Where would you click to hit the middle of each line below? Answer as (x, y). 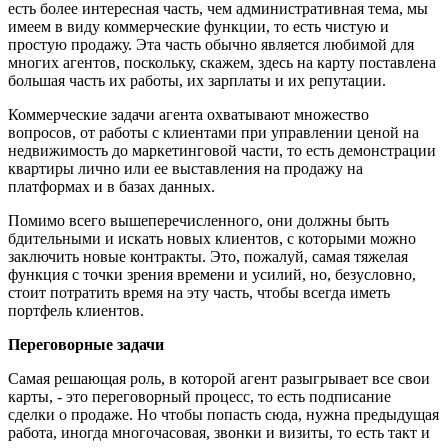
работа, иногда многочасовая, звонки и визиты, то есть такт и (219, 432)
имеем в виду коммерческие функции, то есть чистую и (198, 26)
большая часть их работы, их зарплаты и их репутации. (197, 80)
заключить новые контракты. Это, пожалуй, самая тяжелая (208, 256)
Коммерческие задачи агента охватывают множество (188, 114)
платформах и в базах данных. (111, 186)
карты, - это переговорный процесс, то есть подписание (199, 396)
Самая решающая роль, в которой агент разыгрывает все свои (219, 378)
